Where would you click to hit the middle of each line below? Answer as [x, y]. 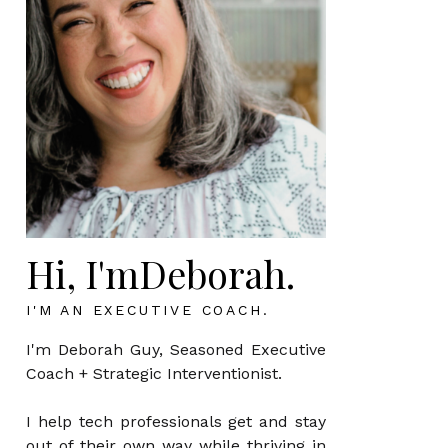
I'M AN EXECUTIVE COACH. [148, 310]
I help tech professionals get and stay [176, 421]
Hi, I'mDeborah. [160, 273]
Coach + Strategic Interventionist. [156, 373]
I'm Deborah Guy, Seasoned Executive [176, 349]
